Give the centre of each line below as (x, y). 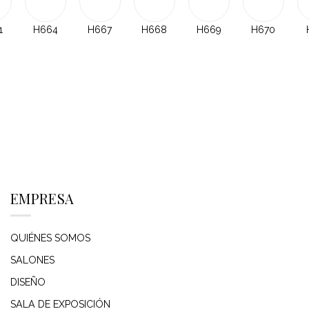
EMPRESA (42, 199)
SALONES (32, 260)
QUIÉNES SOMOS (50, 238)
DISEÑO (28, 282)
